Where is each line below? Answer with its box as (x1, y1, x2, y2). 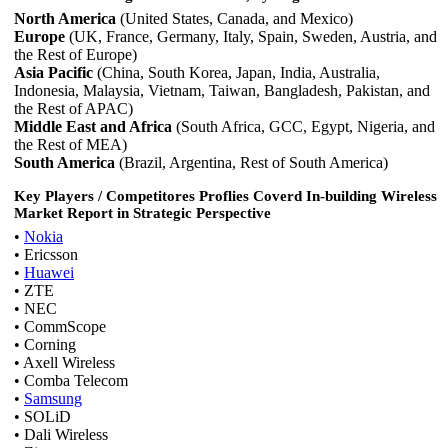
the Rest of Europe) (14, 46, 137, 64)
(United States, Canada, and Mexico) (120, 10, 353, 28)
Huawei (24, 264, 74, 282)
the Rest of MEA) (14, 136, 127, 154)
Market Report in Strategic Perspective (14, 205, 271, 222)
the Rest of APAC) (14, 100, 133, 118)
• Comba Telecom (14, 372, 128, 390)
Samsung (24, 390, 82, 408)
